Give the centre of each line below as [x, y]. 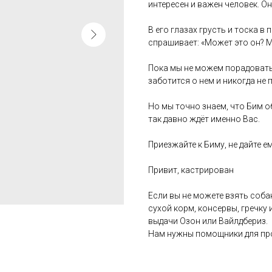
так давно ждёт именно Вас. [204, 119]
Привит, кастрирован [191, 170]
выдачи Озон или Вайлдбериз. [208, 221]
